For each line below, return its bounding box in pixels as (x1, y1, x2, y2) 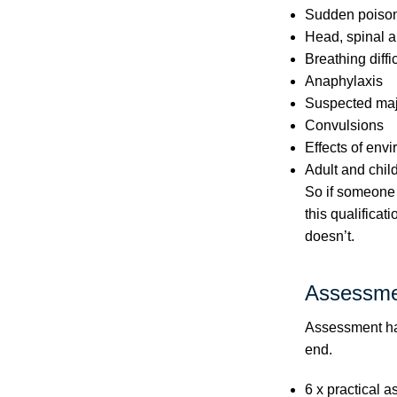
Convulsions (304, 118, 384, 133)
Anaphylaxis (304, 74, 383, 89)
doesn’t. (304, 229, 354, 244)
